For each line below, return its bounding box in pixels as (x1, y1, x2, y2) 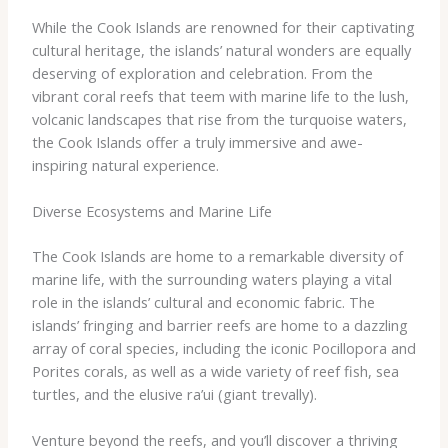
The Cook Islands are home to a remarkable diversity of (31, 245, 403, 266)
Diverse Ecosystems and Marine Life (31, 201, 272, 222)
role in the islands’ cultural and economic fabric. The (31, 291, 375, 312)
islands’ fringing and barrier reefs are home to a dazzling (31, 314, 408, 335)
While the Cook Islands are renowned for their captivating (31, 16, 415, 37)
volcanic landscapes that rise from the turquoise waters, (31, 108, 407, 129)
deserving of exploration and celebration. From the (31, 62, 373, 83)
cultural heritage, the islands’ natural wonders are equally (31, 39, 411, 60)
